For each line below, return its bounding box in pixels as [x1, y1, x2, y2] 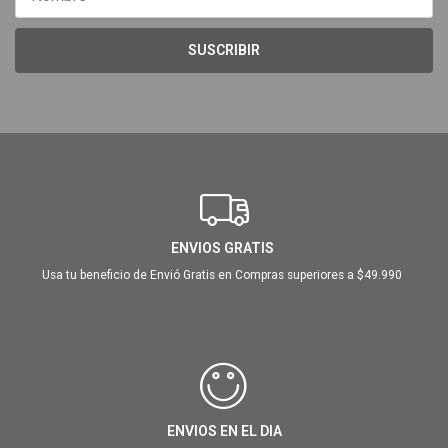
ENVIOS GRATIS [170, 240, 274, 257]
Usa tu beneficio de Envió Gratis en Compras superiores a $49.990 [42, 268, 402, 283]
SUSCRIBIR [188, 42, 260, 59]
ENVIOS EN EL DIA [166, 423, 282, 440]
